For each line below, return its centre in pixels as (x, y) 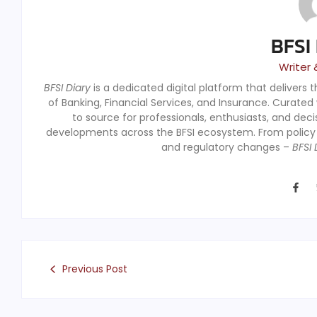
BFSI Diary (67, 88)
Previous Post (95, 269)
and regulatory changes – (227, 148)
